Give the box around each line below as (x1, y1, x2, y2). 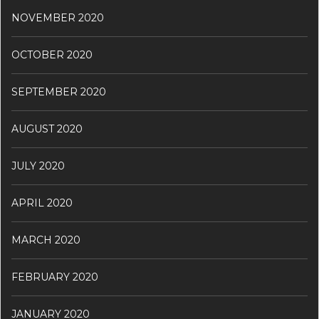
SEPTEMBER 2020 (11, 85, 106, 99)
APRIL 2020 (11, 197, 73, 210)
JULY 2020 (11, 159, 65, 173)
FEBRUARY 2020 (11, 271, 98, 284)
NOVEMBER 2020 (11, 11, 104, 25)
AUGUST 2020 (11, 122, 83, 136)
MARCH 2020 (11, 234, 80, 247)
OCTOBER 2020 (11, 48, 93, 62)
